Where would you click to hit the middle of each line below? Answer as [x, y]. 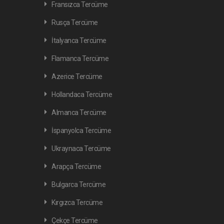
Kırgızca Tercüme [77, 202]
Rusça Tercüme [75, 22]
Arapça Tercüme [76, 166]
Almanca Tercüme [79, 112]
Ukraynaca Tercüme [81, 148]
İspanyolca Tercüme [81, 130]
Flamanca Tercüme [80, 58]
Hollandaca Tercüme [82, 94]
